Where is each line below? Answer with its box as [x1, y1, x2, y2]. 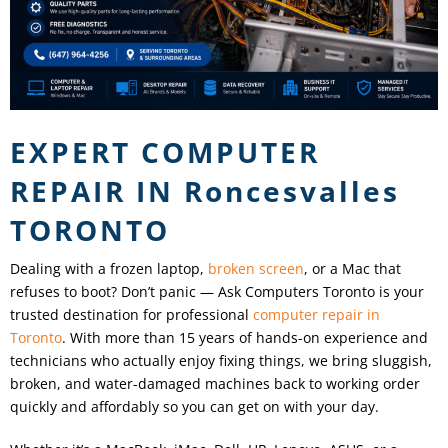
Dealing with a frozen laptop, [10, 258, 208, 278]
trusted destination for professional [10, 304, 253, 324]
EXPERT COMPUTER [10, 132, 320, 171]
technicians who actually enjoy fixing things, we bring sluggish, [10, 350, 432, 370]
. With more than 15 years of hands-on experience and [62, 327, 428, 347]
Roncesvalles [184, 171, 400, 210]
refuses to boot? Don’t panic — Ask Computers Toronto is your [10, 281, 424, 301]
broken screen [208, 258, 304, 278]
